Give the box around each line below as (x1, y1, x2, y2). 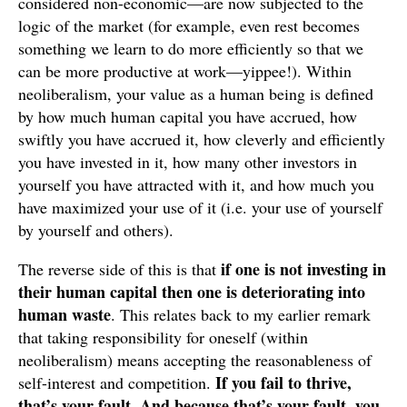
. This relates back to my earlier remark (111, 303, 371, 325)
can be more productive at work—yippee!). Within (18, 60, 352, 82)
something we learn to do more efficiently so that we (18, 37, 363, 59)
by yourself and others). (18, 219, 174, 241)
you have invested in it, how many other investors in (18, 151, 357, 173)
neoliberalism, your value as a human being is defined (18, 83, 373, 104)
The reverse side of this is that (18, 258, 221, 280)
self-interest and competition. (18, 372, 215, 393)
